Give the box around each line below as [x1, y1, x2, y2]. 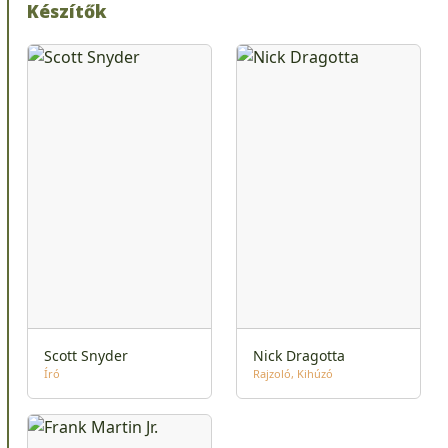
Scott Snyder [44, 345, 128, 365]
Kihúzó [297, 365, 333, 381]
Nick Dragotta [253, 345, 345, 365]
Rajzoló [253, 365, 291, 381]
